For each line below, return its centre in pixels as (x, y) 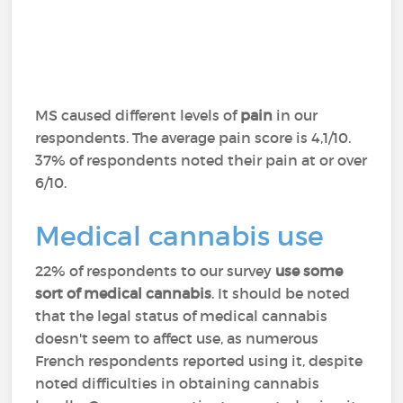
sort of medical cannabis (124, 293)
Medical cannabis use (180, 236)
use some (309, 271)
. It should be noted (281, 293)
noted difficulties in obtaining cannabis (178, 383)
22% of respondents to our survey (156, 271)
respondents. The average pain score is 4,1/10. (193, 138)
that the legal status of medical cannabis (182, 316)
